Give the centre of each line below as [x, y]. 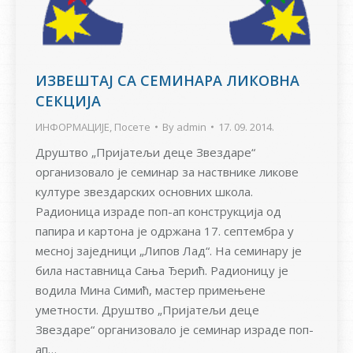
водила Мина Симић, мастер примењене [150, 290]
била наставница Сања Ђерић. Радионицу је [162, 270]
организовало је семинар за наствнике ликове [167, 171]
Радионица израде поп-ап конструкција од [158, 211]
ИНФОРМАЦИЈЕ [72, 126]
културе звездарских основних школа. [144, 191]
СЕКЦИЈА [68, 100]
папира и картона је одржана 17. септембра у [165, 230]
